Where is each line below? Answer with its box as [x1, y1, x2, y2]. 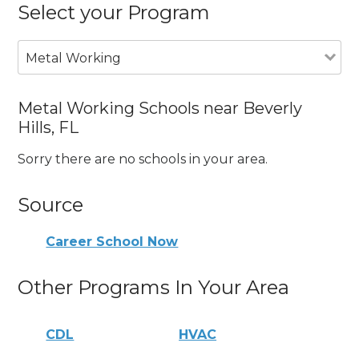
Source [18, 193, 84, 217]
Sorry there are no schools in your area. [18, 151, 268, 167]
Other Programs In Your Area [18, 276, 290, 299]
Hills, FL [18, 117, 79, 137]
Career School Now [46, 234, 179, 249]
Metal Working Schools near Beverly [18, 98, 303, 118]
